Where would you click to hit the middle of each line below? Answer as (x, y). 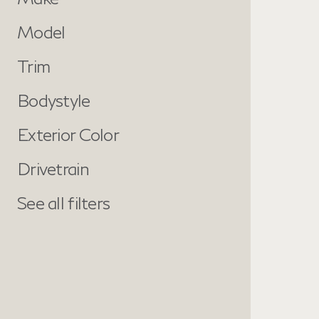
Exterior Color (68, 134)
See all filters (64, 203)
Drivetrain (53, 168)
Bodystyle (54, 100)
